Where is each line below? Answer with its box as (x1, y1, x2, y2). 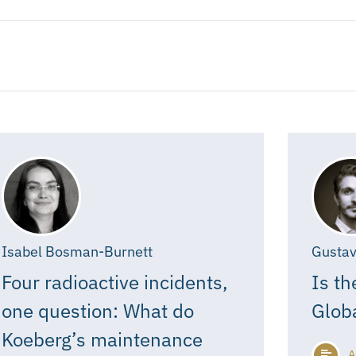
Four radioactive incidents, (2, 269, 228, 295)
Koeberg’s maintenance (2, 326, 203, 352)
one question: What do (2, 297, 194, 323)
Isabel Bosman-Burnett (2, 242, 153, 261)
